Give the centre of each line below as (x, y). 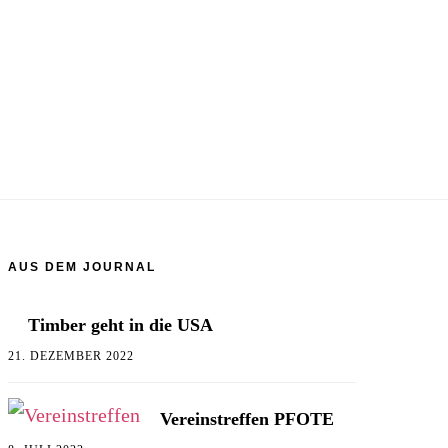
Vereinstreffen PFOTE (247, 419)
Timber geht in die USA (120, 325)
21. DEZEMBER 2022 (71, 356)
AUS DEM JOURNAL (82, 267)
